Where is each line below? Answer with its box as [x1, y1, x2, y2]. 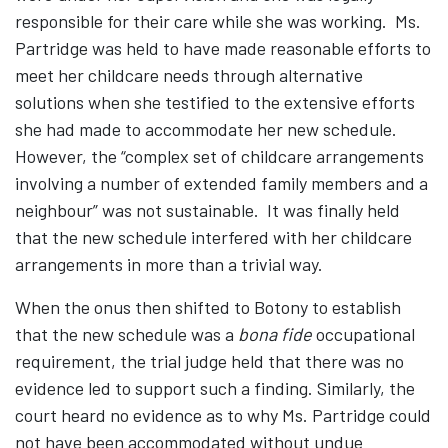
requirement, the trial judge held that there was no [15, 350, 404, 373]
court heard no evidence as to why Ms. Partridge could [15, 404, 431, 427]
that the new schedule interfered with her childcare [15, 226, 412, 249]
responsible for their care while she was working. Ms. [15, 10, 421, 33]
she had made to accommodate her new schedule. [15, 118, 401, 141]
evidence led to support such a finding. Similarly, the [15, 377, 415, 400]
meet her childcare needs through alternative [15, 64, 363, 87]
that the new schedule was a [15, 323, 238, 346]
